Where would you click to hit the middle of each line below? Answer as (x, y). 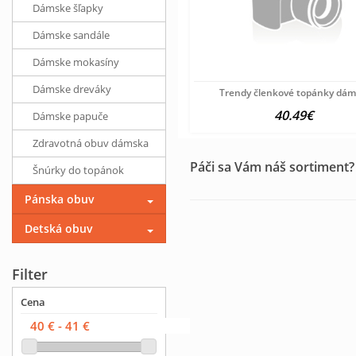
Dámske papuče (70, 116)
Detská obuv (59, 228)
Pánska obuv (60, 199)
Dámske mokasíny (76, 62)
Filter (30, 274)
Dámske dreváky (72, 89)
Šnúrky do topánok (78, 170)
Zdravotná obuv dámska (91, 143)
